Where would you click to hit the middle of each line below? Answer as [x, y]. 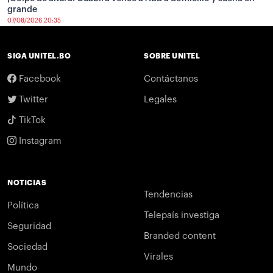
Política [23, 205]
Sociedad [27, 247]
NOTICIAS [27, 183]
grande [22, 9]
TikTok [31, 120]
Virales [158, 257]
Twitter [32, 99]
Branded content [180, 236]
